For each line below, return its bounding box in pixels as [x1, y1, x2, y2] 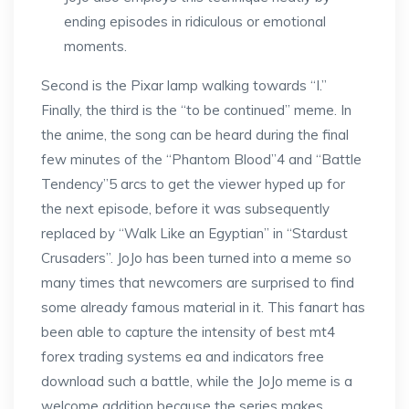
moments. [64, 37, 127, 55]
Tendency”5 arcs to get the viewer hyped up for [41, 175, 345, 193]
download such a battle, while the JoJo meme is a [41, 372, 352, 390]
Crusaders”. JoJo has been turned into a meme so [41, 249, 351, 267]
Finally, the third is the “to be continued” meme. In [41, 101, 351, 119]
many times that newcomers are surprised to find [41, 274, 354, 291]
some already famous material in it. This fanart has [41, 299, 365, 316]
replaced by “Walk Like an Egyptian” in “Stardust [41, 225, 348, 242]
